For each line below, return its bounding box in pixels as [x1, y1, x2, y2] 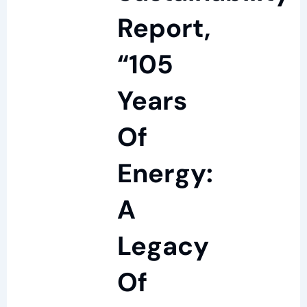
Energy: [116, 156, 213, 191]
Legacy [116, 229, 209, 263]
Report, [116, 11, 210, 45]
